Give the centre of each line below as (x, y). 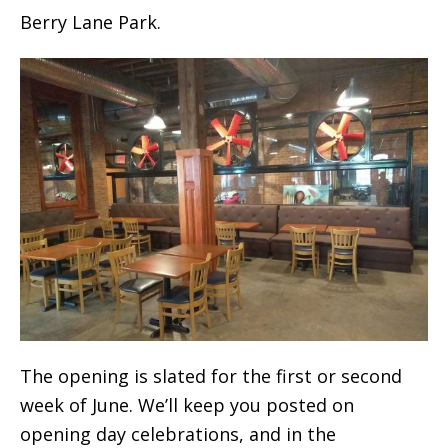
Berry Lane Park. (90, 21)
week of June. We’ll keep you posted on (187, 405)
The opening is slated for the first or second (211, 376)
